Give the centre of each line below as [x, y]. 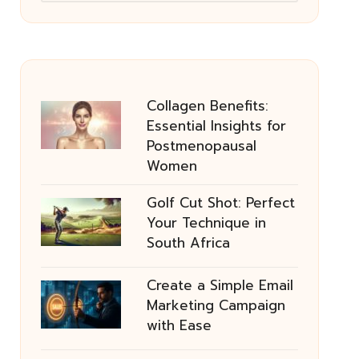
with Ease [179, 325]
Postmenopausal [201, 146]
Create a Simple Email [220, 285]
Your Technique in [206, 223]
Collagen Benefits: [207, 106]
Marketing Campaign [216, 305]
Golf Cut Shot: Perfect [220, 203]
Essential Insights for [216, 126]
